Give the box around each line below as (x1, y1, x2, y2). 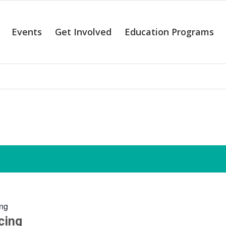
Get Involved (55, 26, 112, 38)
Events (12, 26, 42, 38)
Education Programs (125, 26, 214, 38)
